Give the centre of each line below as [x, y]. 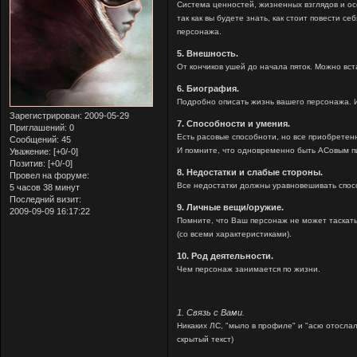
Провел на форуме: [49, 175]
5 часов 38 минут [45, 187]
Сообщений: [34, 139]
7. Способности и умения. [234, 123]
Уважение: [30, 151]
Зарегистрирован [45, 115]
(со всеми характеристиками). [235, 233]
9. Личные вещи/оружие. [231, 207]
